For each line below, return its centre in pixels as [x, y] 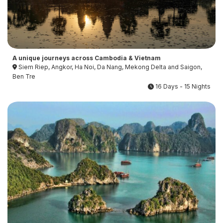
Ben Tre [24, 77]
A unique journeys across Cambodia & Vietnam [87, 58]
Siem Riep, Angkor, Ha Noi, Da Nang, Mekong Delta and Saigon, [110, 67]
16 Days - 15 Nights [182, 87]
